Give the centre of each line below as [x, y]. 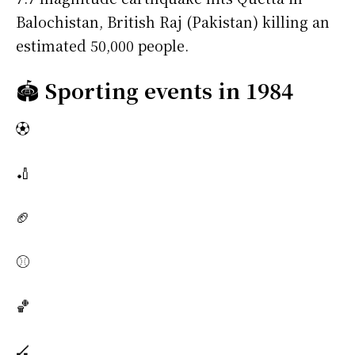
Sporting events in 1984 [169, 90]
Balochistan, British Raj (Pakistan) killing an [173, 22]
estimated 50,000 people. [102, 46]
